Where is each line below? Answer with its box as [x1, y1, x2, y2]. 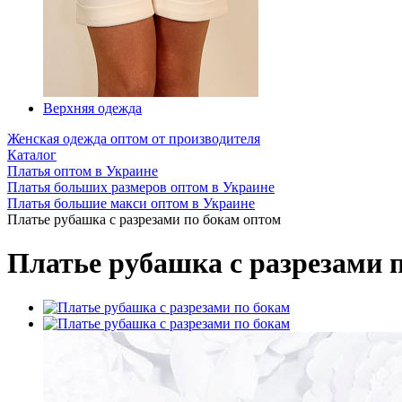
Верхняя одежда [43, 100, 142, 116]
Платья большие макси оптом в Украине [7, 196, 255, 211]
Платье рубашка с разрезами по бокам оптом [7, 212, 281, 227]
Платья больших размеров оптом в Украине [7, 179, 275, 195]
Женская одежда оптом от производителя [7, 131, 260, 146]
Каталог [7, 147, 57, 162]
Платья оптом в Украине [7, 163, 158, 179]
